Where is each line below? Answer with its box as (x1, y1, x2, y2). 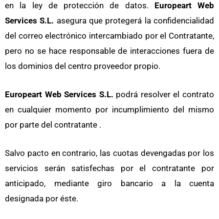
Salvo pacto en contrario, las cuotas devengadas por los (5, 148, 214, 158)
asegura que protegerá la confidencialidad (54, 15, 215, 25)
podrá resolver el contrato (113, 89, 215, 99)
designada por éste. (5, 193, 78, 203)
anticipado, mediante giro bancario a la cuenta (5, 178, 214, 188)
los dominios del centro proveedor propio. (5, 61, 160, 71)
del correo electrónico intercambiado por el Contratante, (5, 30, 214, 41)
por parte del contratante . (5, 119, 101, 130)
